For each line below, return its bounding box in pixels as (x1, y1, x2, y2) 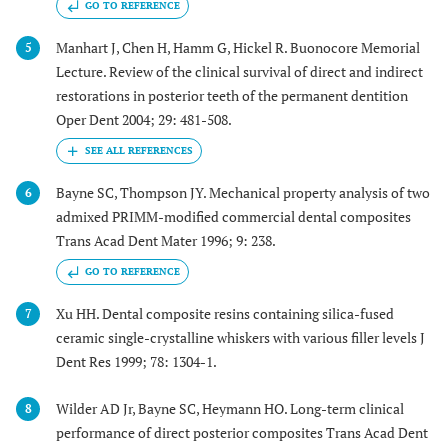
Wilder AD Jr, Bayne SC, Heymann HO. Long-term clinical (56, 398, 404, 418)
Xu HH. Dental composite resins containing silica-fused (56, 304, 394, 324)
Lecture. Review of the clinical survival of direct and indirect (56, 61, 423, 81)
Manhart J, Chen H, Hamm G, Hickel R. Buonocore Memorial (56, 37, 420, 57)
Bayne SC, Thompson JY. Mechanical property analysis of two (56, 183, 430, 203)
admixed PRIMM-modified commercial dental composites (56, 207, 411, 227)
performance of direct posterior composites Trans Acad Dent (56, 422, 428, 442)
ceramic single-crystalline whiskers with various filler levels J (56, 328, 425, 348)
